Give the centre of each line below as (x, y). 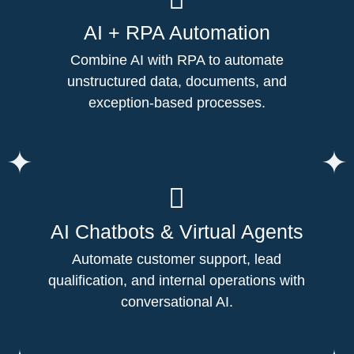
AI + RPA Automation (177, 32)
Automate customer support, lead (177, 259)
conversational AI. (177, 301)
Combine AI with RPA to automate (177, 60)
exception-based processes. (177, 102)
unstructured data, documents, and (177, 81)
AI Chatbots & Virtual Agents (177, 231)
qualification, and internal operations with (177, 280)
